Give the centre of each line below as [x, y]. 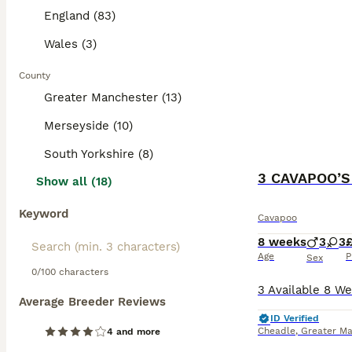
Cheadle [277, 331]
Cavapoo [277, 218]
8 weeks [282, 242]
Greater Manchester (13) [113, 97]
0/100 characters [70, 272]
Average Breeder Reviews [92, 302]
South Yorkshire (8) [99, 154]
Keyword [44, 214]
